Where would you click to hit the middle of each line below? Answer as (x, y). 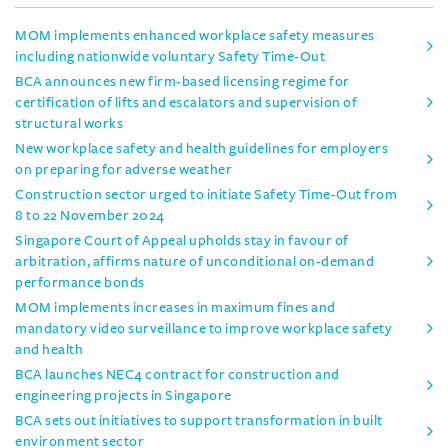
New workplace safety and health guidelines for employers (201, 148)
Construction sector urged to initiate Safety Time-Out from (206, 194)
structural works (69, 123)
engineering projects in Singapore (123, 395)
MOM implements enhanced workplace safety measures (195, 35)
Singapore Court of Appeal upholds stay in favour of (182, 240)
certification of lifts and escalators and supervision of (186, 102)
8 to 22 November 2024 (90, 215)
